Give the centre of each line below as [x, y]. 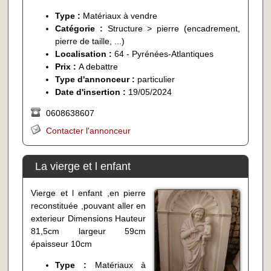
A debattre [99, 67]
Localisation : [85, 54]
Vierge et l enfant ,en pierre [89, 193]
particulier [156, 80]
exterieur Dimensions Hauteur [89, 218]
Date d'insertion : [92, 92]
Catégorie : [81, 29]
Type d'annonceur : [96, 80]
